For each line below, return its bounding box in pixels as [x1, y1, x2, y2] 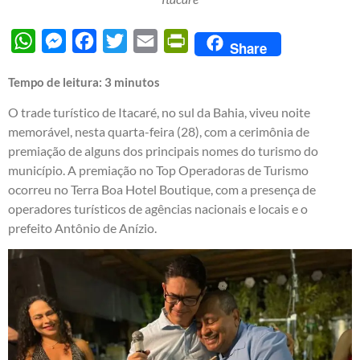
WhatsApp [35, 32, 96, 48]
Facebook [96, 32, 150, 48]
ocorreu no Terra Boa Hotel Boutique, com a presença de [8, 181, 316, 197]
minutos [114, 74, 160, 89]
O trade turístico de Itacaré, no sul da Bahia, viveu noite [8, 104, 310, 120]
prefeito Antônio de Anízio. [8, 219, 157, 235]
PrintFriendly [188, 32, 262, 48]
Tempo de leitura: [8, 74, 104, 89]
